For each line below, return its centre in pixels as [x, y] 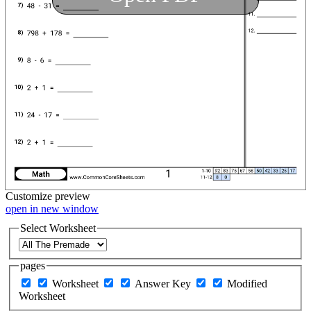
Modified [247, 283]
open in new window [52, 208]
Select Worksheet [58, 228]
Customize [29, 196]
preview [73, 196]
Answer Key [164, 283]
